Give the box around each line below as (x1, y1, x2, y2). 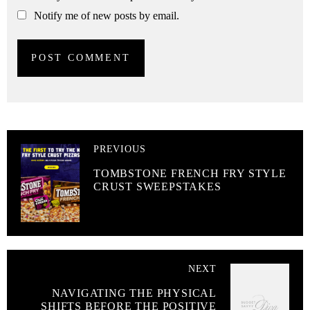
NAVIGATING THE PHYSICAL (51, 287, 217, 300)
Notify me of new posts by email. (34, 10, 179, 22)
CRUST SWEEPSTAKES (93, 181, 221, 193)
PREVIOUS (93, 144, 146, 155)
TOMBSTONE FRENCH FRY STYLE (93, 167, 286, 180)
